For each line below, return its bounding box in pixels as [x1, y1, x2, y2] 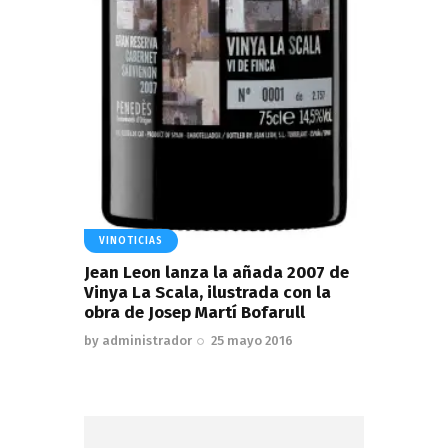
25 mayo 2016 [211, 333, 294, 349]
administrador [102, 333, 192, 349]
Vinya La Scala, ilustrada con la [84, 282, 331, 304]
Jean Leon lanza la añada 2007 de [84, 262, 349, 284]
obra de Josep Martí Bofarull [84, 302, 305, 324]
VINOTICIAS [99, 234, 163, 247]
